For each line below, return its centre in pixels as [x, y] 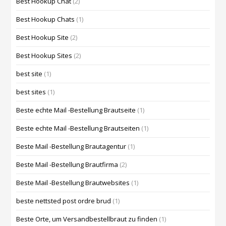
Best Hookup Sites [44, 56]
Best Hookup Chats [46, 19]
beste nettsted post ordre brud [64, 201]
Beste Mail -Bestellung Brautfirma [67, 165]
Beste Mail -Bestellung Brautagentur [71, 147]
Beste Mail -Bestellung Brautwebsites [73, 183]
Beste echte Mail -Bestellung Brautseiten [78, 128]
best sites [31, 92]
